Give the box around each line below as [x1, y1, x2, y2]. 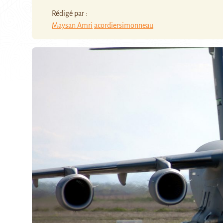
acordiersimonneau [94, 21, 153, 29]
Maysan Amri [52, 21, 93, 29]
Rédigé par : [52, 9, 88, 17]
